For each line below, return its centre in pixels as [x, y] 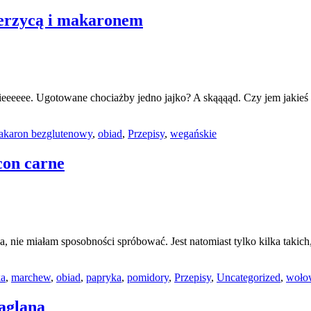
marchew [31, 278]
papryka [104, 278]
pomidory [148, 278]
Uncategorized [249, 278]
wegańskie [193, 134]
